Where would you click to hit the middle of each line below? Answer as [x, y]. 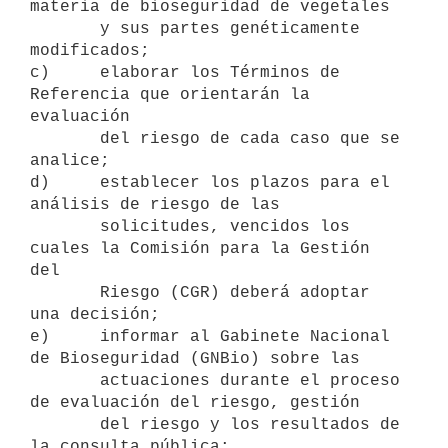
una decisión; [95, 314]
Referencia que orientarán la [170, 94]
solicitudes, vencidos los [65, 226]
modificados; [90, 50]
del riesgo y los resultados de [65, 424]
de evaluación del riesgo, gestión [195, 402]
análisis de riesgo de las [155, 204]
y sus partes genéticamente [65, 28]
